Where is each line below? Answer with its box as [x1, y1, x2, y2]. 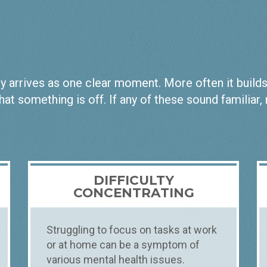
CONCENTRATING [73, 185, 194, 201]
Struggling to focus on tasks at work [46, 223, 217, 237]
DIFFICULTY [93, 172, 174, 188]
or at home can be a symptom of [46, 238, 200, 252]
